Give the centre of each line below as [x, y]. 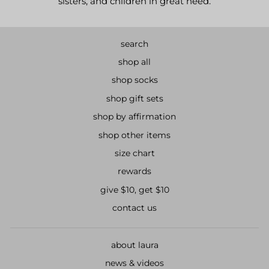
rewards [134, 171]
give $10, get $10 [134, 189]
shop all [134, 62]
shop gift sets [134, 98]
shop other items [134, 135]
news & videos [134, 263]
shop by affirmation [134, 117]
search [134, 44]
